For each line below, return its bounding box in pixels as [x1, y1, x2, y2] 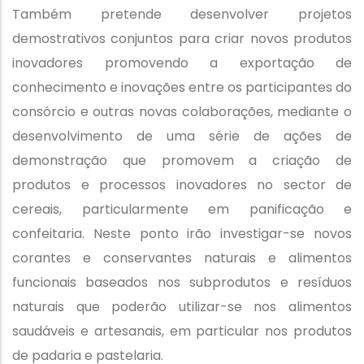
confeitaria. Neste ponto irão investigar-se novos [12, 223, 352, 243]
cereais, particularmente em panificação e [12, 199, 352, 219]
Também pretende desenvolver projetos [12, 4, 352, 24]
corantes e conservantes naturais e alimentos [12, 248, 352, 267]
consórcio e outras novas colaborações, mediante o [12, 102, 352, 121]
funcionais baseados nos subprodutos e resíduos [12, 272, 352, 292]
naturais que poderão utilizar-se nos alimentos [12, 297, 352, 316]
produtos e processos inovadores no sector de [12, 175, 352, 194]
